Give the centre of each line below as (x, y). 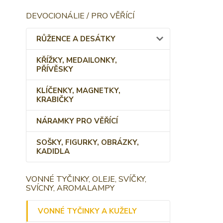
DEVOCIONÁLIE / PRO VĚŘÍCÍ (80, 16)
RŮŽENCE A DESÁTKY (76, 39)
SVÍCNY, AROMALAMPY (70, 188)
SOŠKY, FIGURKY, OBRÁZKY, (88, 142)
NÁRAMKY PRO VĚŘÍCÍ (77, 121)
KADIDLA (53, 151)
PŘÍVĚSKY (55, 69)
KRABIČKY (55, 100)
